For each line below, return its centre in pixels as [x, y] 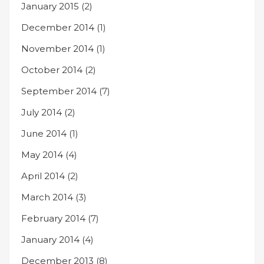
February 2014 [53, 218]
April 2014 [43, 176]
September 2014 [59, 91]
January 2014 [50, 240]
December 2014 [58, 27]
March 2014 [47, 197]
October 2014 [52, 70]
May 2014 [42, 155]
